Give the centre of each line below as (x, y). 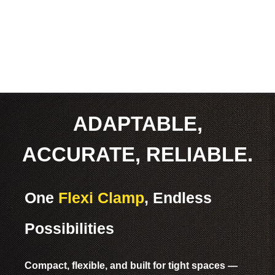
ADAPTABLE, (137, 124)
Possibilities (69, 229)
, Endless (178, 198)
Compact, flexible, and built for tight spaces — (131, 266)
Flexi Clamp (101, 198)
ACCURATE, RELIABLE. (137, 155)
